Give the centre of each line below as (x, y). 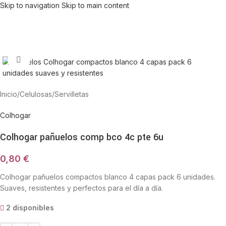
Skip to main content (95, 5)
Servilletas (72, 94)
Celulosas (36, 94)
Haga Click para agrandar (71, 60)
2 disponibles (30, 208)
